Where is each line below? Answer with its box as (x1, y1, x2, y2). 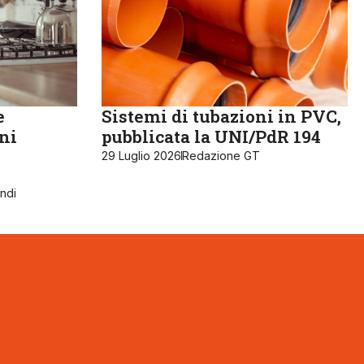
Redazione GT (181, 149, 260, 163)
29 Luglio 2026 (101, 149, 181, 163)
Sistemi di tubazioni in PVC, (101, 105, 341, 128)
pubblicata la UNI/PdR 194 (101, 125, 321, 149)
